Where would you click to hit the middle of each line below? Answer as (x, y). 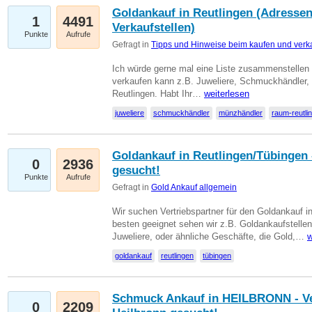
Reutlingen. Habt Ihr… (158, 94)
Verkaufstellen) (154, 28)
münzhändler (241, 113)
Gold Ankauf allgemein (194, 187)
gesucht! (136, 170)
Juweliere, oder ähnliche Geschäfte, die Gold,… (210, 236)
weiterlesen (227, 94)
